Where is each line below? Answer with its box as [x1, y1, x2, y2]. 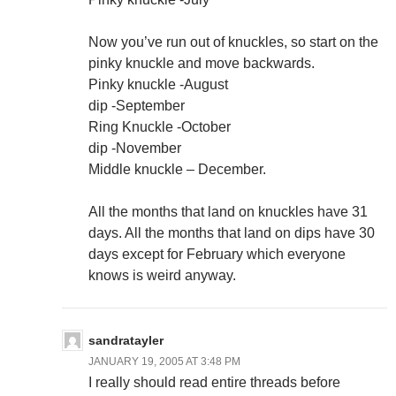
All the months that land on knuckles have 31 [88, 204, 368, 220]
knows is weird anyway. [88, 268, 236, 284]
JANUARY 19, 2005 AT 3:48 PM [88, 355, 240, 369]
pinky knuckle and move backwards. [88, 56, 315, 72]
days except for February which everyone [88, 247, 346, 263]
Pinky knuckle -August [88, 77, 228, 93]
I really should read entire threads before [88, 375, 340, 391]
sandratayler [88, 333, 164, 348]
